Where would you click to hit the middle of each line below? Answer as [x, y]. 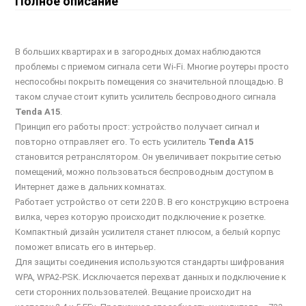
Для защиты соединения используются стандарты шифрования [150, 262]
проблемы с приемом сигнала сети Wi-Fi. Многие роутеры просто [152, 67]
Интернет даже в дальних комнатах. [91, 187]
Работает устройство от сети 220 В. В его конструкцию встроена [152, 202]
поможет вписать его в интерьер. [86, 247]
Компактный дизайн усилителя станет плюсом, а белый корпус [148, 232]
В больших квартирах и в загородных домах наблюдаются [138, 52]
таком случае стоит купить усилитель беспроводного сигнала [146, 97]
